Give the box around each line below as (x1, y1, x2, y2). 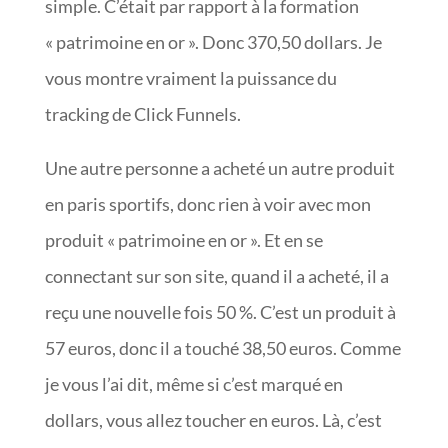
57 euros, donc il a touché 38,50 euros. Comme (44, 336, 401, 359)
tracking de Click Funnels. (44, 102, 241, 125)
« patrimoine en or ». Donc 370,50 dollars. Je (44, 30, 382, 53)
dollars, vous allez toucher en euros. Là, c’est (44, 408, 382, 431)
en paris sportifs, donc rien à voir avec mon (44, 192, 371, 215)
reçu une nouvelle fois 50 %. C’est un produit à (44, 300, 396, 323)
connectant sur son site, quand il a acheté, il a (44, 264, 389, 287)
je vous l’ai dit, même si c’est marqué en (44, 372, 343, 395)
